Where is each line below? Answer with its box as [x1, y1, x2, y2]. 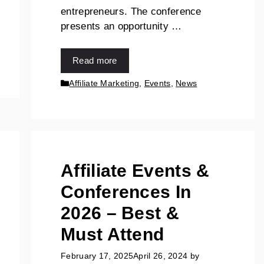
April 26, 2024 [133, 250, 188, 260]
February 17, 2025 [61, 250, 134, 260]
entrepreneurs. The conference [61, 5, 202, 17]
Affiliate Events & [61, 161, 210, 181]
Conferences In [61, 182, 192, 202]
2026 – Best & [61, 203, 179, 223]
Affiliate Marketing [69, 78, 140, 88]
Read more [72, 55, 117, 66]
